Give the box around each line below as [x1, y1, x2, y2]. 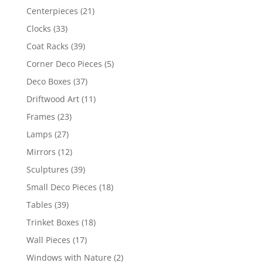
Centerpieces [26, 5, 78, 16]
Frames [26, 110, 55, 122]
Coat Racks [26, 40, 69, 52]
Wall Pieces [26, 234, 70, 245]
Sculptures [26, 163, 69, 175]
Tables [26, 198, 52, 210]
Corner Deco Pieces [26, 58, 102, 69]
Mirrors [26, 146, 56, 157]
